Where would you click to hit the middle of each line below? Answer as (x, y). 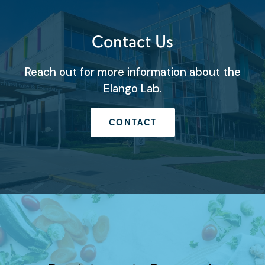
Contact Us (132, 41)
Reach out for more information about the (132, 72)
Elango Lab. (132, 88)
